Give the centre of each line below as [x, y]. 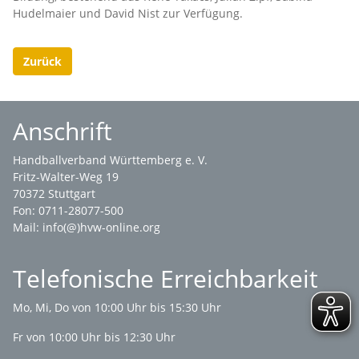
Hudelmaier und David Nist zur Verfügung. [128, 13]
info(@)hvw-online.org [101, 227]
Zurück [42, 61]
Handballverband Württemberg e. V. [110, 160]
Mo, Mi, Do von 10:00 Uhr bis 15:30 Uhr [119, 307]
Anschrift [63, 131]
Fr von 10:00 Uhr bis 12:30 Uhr [94, 337]
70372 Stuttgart [54, 194]
